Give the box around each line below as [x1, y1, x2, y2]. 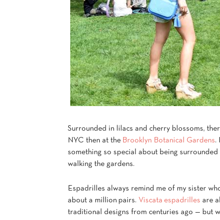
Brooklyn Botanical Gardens [122, 137, 215, 144]
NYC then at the [68, 137, 122, 144]
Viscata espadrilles [138, 196, 200, 204]
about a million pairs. [68, 196, 138, 204]
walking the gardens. [68, 160, 135, 167]
